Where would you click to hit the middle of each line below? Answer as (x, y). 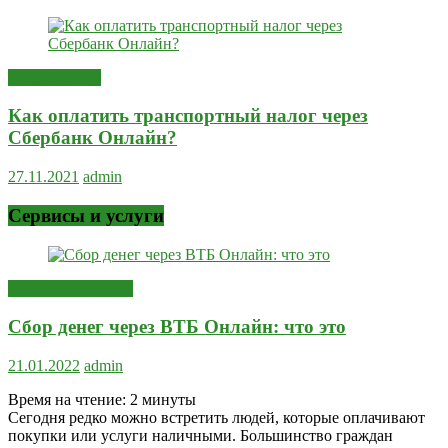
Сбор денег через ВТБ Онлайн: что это (177, 327)
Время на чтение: (69, 399)
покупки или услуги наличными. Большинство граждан (200, 435)
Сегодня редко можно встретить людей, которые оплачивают (216, 417)
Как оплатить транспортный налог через (188, 116)
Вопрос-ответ (54, 77)
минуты (169, 399)
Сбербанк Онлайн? (92, 138)
